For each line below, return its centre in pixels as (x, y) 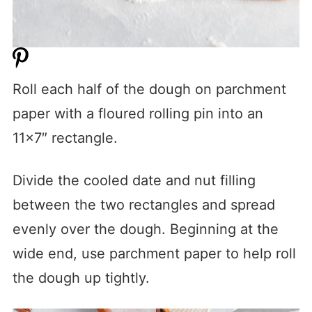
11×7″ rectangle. (65, 138)
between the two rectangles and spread (143, 204)
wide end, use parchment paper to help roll (154, 253)
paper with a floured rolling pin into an (138, 113)
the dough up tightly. (81, 278)
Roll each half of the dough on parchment (149, 89)
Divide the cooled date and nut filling (134, 180)
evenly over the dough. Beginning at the (145, 229)
